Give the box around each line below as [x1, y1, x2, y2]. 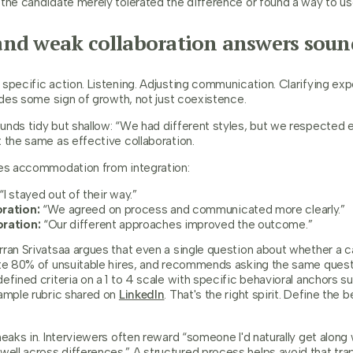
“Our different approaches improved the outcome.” [40, 217, 313, 232]
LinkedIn [118, 287, 165, 303]
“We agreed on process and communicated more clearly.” [39, 202, 345, 217]
